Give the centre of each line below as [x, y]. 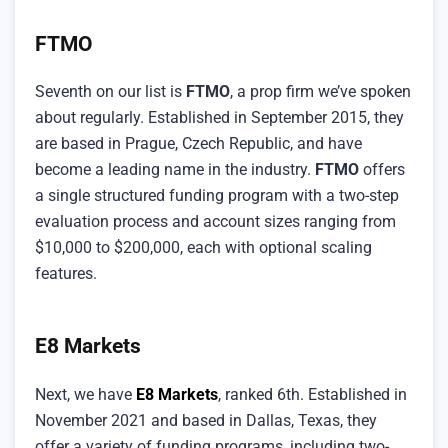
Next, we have [85, 394]
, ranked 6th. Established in [312, 394]
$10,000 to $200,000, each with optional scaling [203, 247]
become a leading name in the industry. [175, 169]
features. [66, 273]
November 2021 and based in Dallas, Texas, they [206, 420]
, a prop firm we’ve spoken [320, 91]
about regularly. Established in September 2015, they [219, 117]
